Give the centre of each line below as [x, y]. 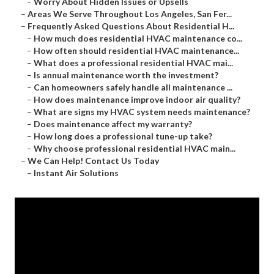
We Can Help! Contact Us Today [93, 161]
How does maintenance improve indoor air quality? [137, 100]
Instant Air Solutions [76, 173]
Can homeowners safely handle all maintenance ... [133, 87]
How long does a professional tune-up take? [123, 136]
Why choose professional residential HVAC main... [135, 149]
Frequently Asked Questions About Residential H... [131, 26]
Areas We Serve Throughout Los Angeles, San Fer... [130, 14]
